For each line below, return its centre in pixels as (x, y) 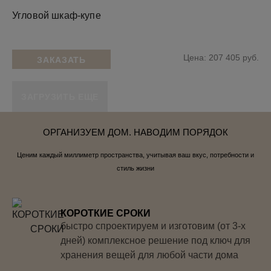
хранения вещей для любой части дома (149, 255)
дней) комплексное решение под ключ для (155, 240)
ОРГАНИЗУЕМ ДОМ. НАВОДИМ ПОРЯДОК (135, 132)
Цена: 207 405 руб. (221, 57)
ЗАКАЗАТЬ (61, 60)
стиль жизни (135, 168)
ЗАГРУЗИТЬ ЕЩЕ (60, 96)
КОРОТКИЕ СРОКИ (106, 213)
